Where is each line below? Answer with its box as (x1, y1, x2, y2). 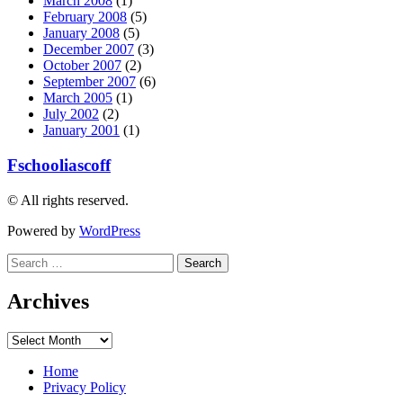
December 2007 (43, 41, 134, 58)
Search (6, 252, 45, 268)
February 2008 (43, 9, 127, 25)
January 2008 (43, 25, 120, 41)
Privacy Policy (43, 380, 126, 396)
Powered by (7, 222, 79, 238)
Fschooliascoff (7, 155, 111, 175)
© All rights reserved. (7, 192, 129, 208)
